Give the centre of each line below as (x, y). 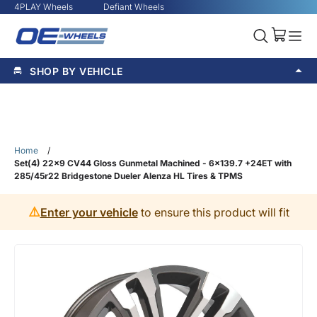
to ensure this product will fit (213, 212)
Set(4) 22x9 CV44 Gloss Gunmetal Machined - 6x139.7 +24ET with (153, 163)
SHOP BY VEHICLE (76, 71)
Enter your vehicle (89, 212)
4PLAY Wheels (44, 7)
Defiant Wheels (134, 7)
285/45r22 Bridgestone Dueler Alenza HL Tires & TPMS (128, 176)
